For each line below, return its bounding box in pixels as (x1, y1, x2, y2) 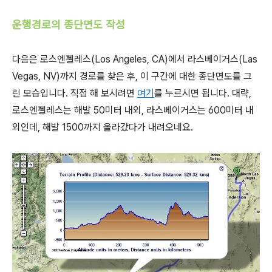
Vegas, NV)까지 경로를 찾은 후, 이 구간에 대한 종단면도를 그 (12, 70, 252, 82)
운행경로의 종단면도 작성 (12, 18, 125, 31)
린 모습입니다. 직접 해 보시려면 (12, 87, 137, 99)
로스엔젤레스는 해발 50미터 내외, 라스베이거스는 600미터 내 (12, 104, 254, 116)
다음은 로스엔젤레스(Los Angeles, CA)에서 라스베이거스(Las (12, 53, 257, 65)
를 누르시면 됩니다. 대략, (154, 87, 251, 99)
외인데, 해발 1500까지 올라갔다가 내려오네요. (12, 121, 193, 133)
